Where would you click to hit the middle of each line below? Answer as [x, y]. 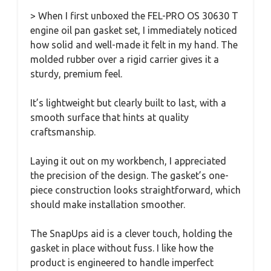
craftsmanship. [63, 132]
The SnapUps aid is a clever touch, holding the [131, 234]
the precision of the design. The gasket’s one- [129, 176]
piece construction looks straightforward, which [135, 190]
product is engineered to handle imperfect [122, 263]
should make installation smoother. [108, 205]
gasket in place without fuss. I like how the [122, 248]
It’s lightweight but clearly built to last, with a [128, 103]
